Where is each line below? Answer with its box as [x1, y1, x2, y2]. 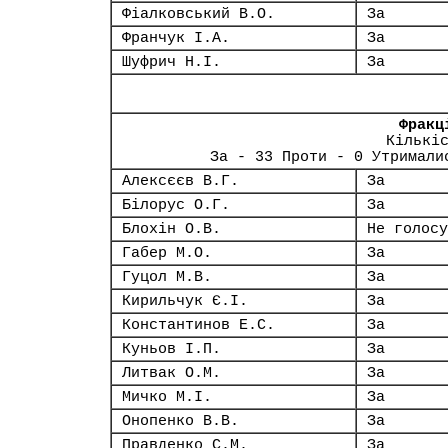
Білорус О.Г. [122, 197, 230, 213]
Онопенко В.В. [122, 413, 239, 429]
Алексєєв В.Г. [122, 173, 239, 189]
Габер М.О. [122, 245, 212, 261]
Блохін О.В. [122, 221, 221, 237]
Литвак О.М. [122, 365, 221, 381]
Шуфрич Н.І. [122, 54, 221, 70]
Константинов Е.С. [122, 317, 275, 333]
